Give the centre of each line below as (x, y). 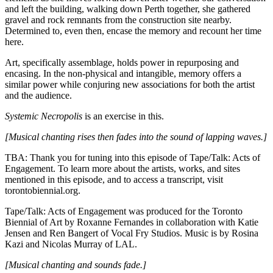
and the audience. (38, 96)
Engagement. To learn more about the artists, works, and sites (122, 169)
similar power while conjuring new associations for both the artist (130, 85)
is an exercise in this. (123, 116)
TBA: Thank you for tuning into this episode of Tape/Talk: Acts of (133, 158)
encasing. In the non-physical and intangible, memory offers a (123, 74)
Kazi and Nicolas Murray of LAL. (71, 244)
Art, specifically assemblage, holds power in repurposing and (122, 63)
